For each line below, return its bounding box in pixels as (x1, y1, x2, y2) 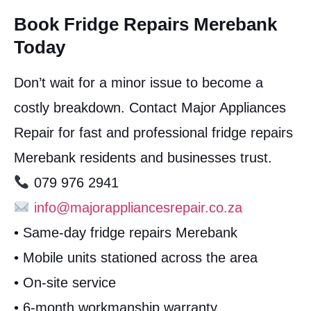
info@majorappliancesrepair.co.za (33, 200, 242, 216)
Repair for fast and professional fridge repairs (14, 125, 293, 141)
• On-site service (14, 275, 116, 291)
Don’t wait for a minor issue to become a (14, 75, 263, 91)
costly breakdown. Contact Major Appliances (14, 100, 286, 116)
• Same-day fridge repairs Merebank (14, 225, 237, 241)
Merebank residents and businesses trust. (14, 150, 272, 166)
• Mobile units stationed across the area (14, 250, 258, 266)
